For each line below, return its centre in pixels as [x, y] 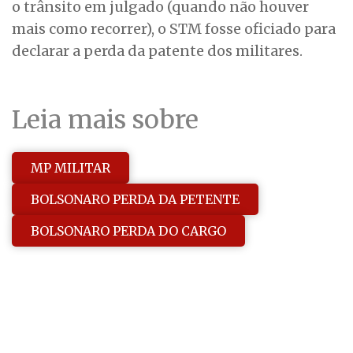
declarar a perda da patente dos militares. [157, 51]
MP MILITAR [71, 167]
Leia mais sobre [105, 120]
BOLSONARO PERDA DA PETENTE [135, 199]
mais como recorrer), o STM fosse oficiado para [174, 29]
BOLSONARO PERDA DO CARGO [128, 230]
